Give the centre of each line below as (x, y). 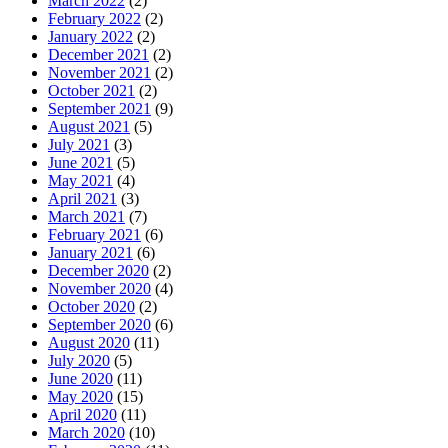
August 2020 (89, 343)
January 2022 (90, 37)
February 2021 (94, 235)
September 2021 (99, 109)
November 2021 (99, 73)
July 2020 (79, 361)
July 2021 (79, 145)
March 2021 (86, 217)
